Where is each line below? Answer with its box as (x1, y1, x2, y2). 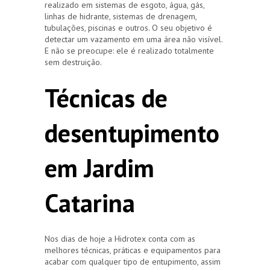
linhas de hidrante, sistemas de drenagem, (45, 10, 196, 22)
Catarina (45, 186, 135, 219)
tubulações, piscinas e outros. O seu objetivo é (45, 22, 212, 33)
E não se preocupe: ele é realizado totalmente (45, 45, 214, 56)
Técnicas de (45, 81, 168, 115)
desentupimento (45, 116, 219, 149)
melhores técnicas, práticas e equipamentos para (45, 244, 221, 256)
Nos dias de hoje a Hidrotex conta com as (45, 233, 195, 244)
